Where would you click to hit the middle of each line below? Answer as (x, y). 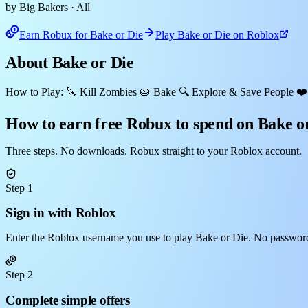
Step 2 (19, 274)
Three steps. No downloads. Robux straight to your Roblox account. (154, 151)
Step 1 (19, 188)
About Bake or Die (70, 62)
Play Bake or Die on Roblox (217, 34)
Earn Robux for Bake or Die (81, 34)
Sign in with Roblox (61, 213)
